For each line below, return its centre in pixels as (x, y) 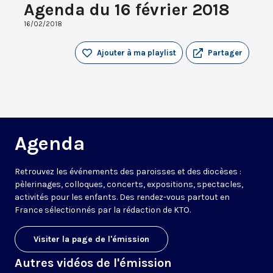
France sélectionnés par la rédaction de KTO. (103, 210)
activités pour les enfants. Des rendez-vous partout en (122, 197)
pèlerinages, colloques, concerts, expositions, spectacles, (129, 185)
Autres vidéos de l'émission (93, 263)
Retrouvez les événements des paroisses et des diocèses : (128, 172)
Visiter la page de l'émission (91, 239)
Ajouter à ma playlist (136, 53)
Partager (225, 53)
